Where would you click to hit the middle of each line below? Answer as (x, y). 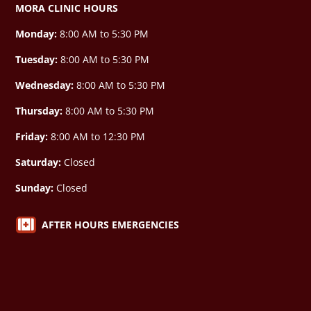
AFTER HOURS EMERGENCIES (110, 224)
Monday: (36, 33)
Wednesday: (45, 85)
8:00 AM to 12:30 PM (97, 136)
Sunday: (35, 187)
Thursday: (39, 110)
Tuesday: (37, 59)
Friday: (32, 136)
